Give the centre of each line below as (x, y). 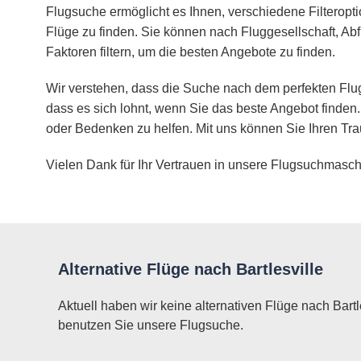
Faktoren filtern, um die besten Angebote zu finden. (191, 52)
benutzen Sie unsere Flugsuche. (151, 326)
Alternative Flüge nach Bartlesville (191, 270)
